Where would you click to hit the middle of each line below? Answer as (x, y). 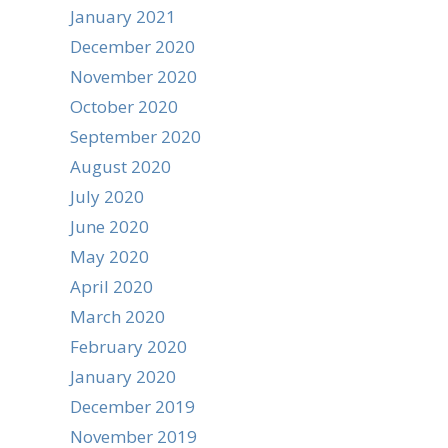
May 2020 (109, 256)
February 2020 (128, 346)
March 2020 (117, 316)
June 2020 (109, 226)
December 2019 (132, 406)
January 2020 (123, 376)
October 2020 (124, 106)
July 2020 (107, 196)
